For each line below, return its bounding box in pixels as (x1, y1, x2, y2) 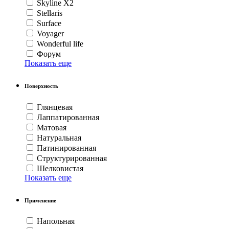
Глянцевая (37, 102, 73, 111)
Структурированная (37, 153, 107, 163)
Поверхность (25, 82, 58, 89)
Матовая (37, 123, 66, 132)
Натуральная (37, 133, 81, 142)
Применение (25, 197, 56, 203)
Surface (37, 18, 61, 28)
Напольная (37, 217, 75, 226)
